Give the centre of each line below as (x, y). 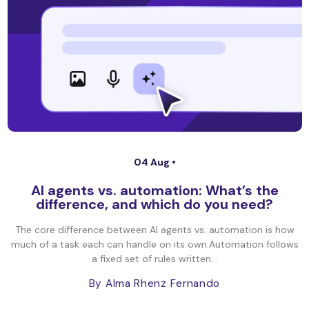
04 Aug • (154, 162)
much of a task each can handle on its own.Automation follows (154, 244)
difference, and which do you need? (154, 204)
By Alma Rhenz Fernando (154, 283)
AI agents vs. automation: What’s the (154, 190)
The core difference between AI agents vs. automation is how (154, 230)
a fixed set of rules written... (154, 259)
